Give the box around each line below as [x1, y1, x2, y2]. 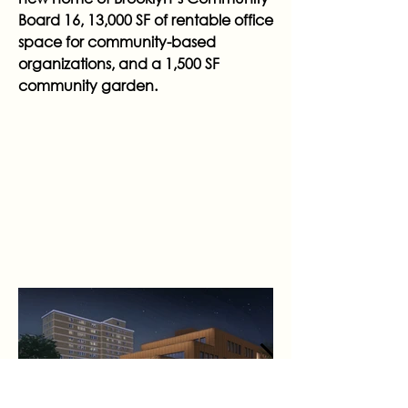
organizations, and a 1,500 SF [18, 54, 219, 73]
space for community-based [18, 32, 216, 51]
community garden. [18, 76, 158, 95]
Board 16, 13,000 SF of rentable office [18, 10, 273, 29]
